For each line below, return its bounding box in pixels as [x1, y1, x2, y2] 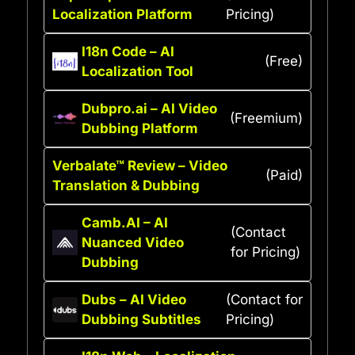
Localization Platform [52, 6, 193, 22]
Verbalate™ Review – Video [52, 157, 227, 174]
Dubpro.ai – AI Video [82, 100, 217, 116]
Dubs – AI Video [82, 291, 186, 307]
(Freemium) [230, 110, 303, 127]
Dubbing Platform [82, 120, 198, 136]
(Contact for [225, 291, 303, 307]
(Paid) [265, 167, 303, 184]
